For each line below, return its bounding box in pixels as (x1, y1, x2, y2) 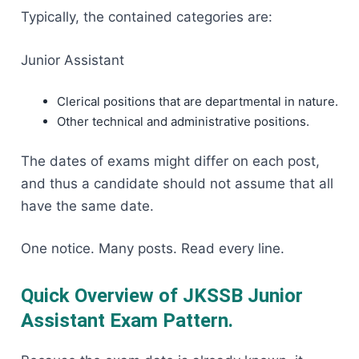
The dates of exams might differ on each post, (21, 152, 320, 169)
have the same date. (21, 197, 154, 214)
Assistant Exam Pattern (21, 309, 228, 333)
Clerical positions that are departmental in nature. (57, 94, 338, 110)
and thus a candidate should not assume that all (21, 175, 333, 192)
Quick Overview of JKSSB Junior (21, 284, 303, 308)
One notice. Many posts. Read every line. (21, 240, 284, 257)
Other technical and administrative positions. (57, 114, 309, 130)
